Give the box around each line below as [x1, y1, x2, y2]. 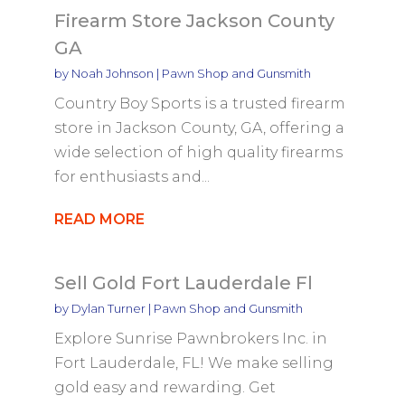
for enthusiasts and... [53, 167, 210, 185]
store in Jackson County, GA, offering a [53, 118, 344, 137]
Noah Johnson [71, 65, 154, 80]
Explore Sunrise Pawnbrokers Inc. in [53, 329, 327, 347]
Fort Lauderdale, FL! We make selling [53, 353, 334, 372]
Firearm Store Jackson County [53, 9, 334, 32]
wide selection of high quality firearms [53, 143, 343, 161]
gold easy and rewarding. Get [53, 378, 276, 396]
